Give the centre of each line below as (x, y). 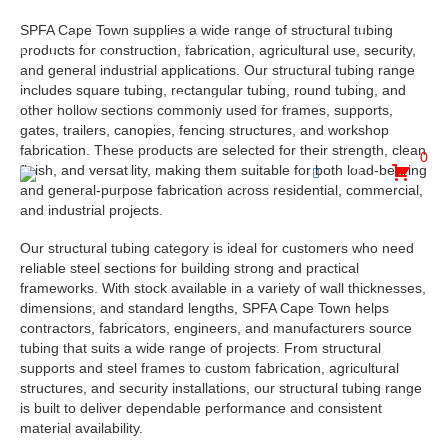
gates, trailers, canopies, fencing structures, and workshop (204, 130)
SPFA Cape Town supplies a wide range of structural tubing (206, 30)
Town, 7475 (82, 58)
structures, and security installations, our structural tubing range (221, 387)
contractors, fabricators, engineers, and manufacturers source (216, 327)
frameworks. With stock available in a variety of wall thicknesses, (223, 287)
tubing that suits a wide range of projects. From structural (200, 347)
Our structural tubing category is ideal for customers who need (217, 247)
